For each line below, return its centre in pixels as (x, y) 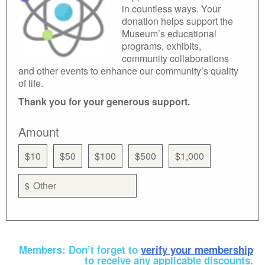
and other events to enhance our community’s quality (128, 70)
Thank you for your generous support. (104, 101)
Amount (39, 131)
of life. (31, 83)
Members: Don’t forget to (80, 249)
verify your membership (197, 249)
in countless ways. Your (171, 8)
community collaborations (175, 58)
